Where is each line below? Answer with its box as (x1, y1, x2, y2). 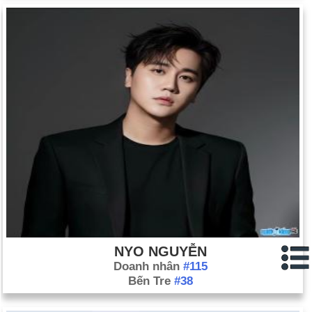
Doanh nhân (114, 260, 183, 273)
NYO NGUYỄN (114, 244, 207, 259)
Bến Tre (128, 274, 174, 288)
